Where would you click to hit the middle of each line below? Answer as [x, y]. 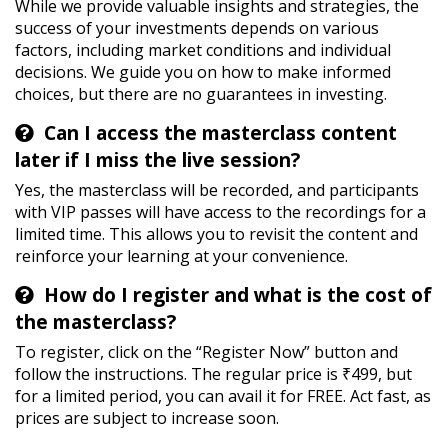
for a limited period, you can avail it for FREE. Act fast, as [223, 396]
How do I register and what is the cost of [238, 295]
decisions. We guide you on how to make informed [203, 72]
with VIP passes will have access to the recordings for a [220, 212]
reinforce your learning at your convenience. [181, 256]
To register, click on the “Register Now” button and [206, 352]
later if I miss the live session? [157, 160]
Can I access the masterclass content [220, 133]
